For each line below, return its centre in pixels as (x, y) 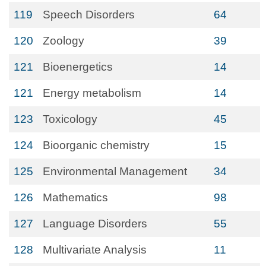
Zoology (64, 41)
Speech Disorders (89, 15)
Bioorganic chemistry (96, 145)
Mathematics (75, 197)
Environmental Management (115, 171)
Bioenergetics (78, 67)
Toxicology (70, 119)
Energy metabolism (92, 93)
